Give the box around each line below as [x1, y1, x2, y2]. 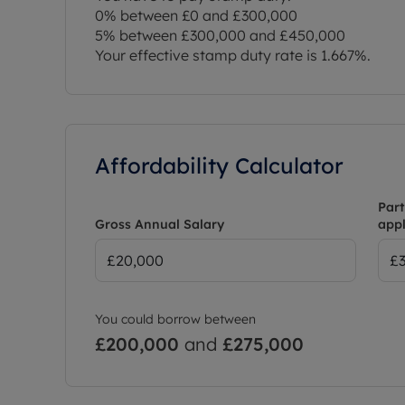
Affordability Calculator [95, 151, 344, 179]
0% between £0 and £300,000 [95, 5, 297, 24]
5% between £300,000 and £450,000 [95, 25, 345, 44]
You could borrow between [95, 310, 256, 327]
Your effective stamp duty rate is [95, 45, 321, 64]
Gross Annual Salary [95, 215, 224, 232]
